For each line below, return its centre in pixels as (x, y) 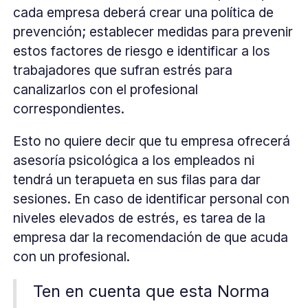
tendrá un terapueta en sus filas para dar (137, 179)
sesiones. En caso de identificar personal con (152, 198)
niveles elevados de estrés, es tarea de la (140, 218)
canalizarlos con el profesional (106, 89)
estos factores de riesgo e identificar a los (142, 51)
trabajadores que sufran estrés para (123, 70)
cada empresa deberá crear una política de (144, 12)
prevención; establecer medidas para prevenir (153, 31)
